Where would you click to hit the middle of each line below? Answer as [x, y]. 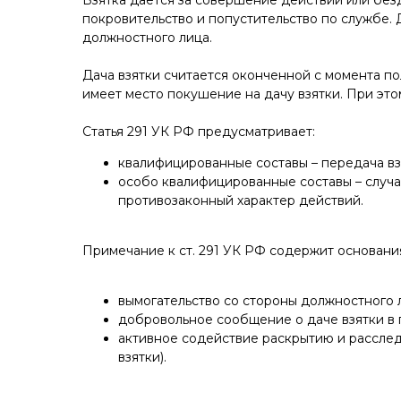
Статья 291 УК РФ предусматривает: [199, 132]
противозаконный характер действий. [241, 200]
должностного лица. [147, 38]
